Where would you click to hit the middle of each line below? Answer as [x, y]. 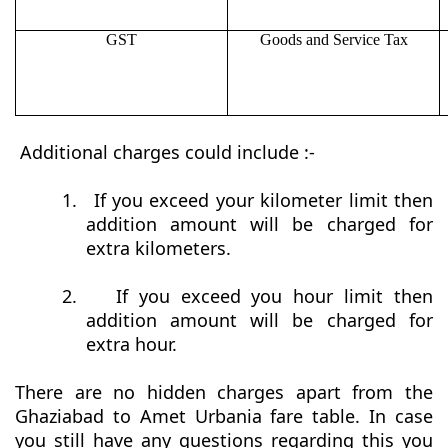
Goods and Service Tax [333, 40]
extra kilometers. [158, 248]
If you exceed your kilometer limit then [263, 200]
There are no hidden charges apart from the [224, 392]
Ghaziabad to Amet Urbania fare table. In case [224, 416]
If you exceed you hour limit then [274, 296]
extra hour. [131, 344]
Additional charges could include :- [167, 152]
